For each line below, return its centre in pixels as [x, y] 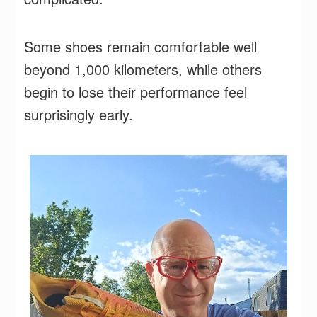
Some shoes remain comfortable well [141, 46]
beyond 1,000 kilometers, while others [143, 69]
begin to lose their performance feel [136, 92]
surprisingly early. [81, 114]
